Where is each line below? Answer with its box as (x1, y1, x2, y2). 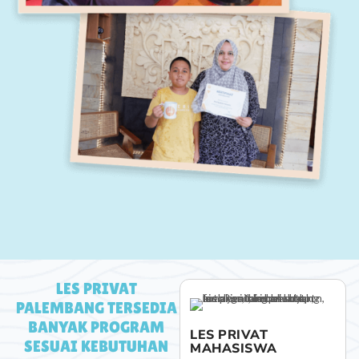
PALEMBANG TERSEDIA (15, 299, 177, 317)
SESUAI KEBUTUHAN (24, 337, 168, 356)
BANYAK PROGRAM (28, 318, 164, 337)
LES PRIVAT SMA (15, 326, 127, 345)
